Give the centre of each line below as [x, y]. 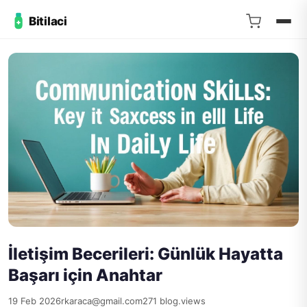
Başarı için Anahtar [85, 275]
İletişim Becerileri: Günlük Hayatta [146, 254]
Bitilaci [48, 21]
